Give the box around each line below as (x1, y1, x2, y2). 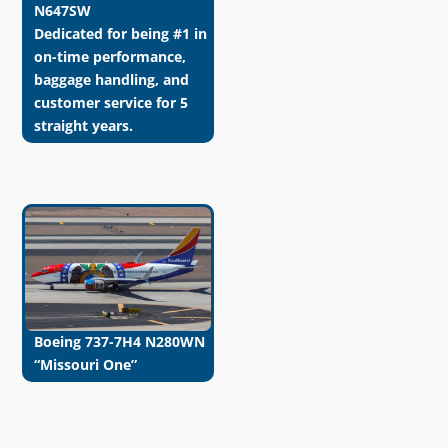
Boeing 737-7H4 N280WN (33, 331, 205, 351)
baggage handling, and (33, 69, 189, 89)
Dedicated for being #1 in (33, 23, 207, 43)
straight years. (33, 115, 133, 135)
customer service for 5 (33, 92, 188, 112)
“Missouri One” (33, 354, 137, 374)
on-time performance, (33, 46, 186, 66)
